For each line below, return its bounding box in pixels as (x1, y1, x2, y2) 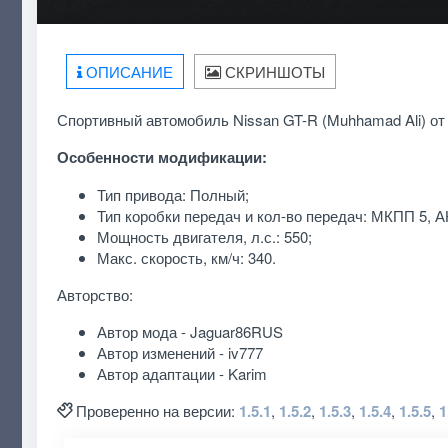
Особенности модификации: (56, 145, 267, 168)
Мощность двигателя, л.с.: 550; (96, 225, 312, 247)
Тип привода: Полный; (96, 183, 249, 205)
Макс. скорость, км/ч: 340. (96, 246, 276, 268)
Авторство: (56, 283, 133, 305)
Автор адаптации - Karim (96, 362, 267, 384)
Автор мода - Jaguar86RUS (96, 320, 283, 342)
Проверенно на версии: (75, 399, 239, 421)
